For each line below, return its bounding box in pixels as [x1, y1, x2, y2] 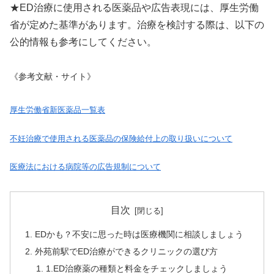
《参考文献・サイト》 [10, 72, 95, 82]
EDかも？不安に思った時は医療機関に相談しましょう [35, 229, 244, 240]
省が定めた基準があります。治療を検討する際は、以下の [10, 19, 264, 30]
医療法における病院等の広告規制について [10, 161, 161, 171]
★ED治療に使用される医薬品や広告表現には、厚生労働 [10, 2, 259, 13]
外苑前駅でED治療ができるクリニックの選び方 [35, 246, 218, 257]
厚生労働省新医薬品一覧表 [10, 105, 105, 115]
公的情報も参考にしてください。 [10, 36, 157, 47]
